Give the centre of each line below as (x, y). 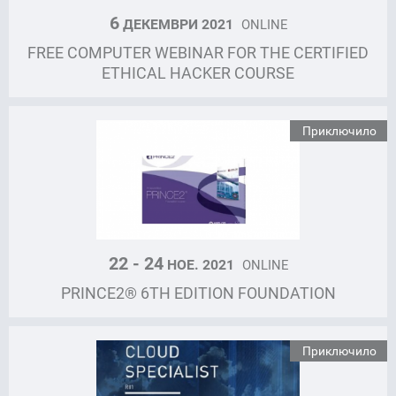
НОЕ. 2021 (200, 265)
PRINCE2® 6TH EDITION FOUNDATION (198, 293)
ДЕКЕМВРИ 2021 (178, 23)
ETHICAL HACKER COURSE (198, 72)
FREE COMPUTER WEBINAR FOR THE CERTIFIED (198, 52)
